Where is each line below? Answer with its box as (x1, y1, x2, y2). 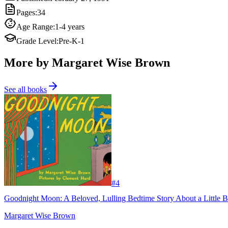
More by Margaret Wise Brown (4, 55, 170, 69)
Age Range (16, 22, 53, 31)
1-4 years (55, 22, 84, 31)
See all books (4, 84, 47, 94)
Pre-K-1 (59, 36, 84, 45)
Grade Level (16, 36, 56, 45)
